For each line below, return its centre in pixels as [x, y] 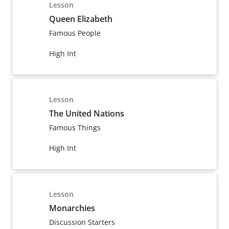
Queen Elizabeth [81, 19]
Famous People [75, 33]
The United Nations [87, 113]
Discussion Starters [82, 222]
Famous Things [75, 128]
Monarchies [72, 208]
